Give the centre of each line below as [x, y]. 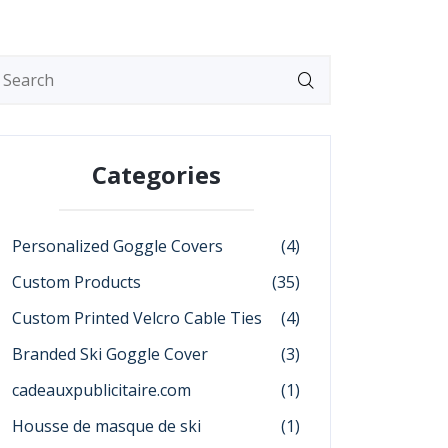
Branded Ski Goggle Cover [110, 354]
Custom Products [76, 282]
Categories [156, 174]
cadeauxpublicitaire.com [101, 390]
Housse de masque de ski [106, 426]
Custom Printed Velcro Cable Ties [137, 318]
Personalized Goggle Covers [117, 246]
